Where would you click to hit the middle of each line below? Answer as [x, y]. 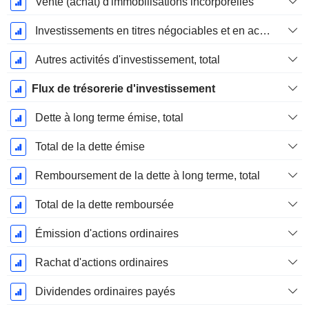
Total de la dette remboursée [104, 205]
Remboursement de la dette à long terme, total [147, 176]
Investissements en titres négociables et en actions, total [265, 31]
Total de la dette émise [90, 147]
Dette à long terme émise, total [109, 118]
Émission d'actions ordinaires [107, 234]
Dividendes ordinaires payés [105, 292]
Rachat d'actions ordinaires [101, 263]
